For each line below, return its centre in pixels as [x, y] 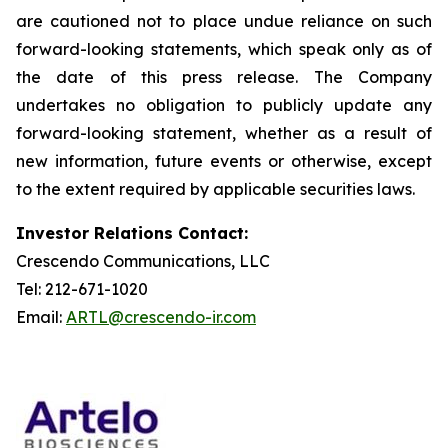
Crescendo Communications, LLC [143, 261]
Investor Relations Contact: [132, 233]
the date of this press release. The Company [224, 77]
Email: [41, 317]
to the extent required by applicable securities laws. [215, 189]
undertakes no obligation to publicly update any [224, 105]
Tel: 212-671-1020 [82, 289]
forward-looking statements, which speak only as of [224, 49]
